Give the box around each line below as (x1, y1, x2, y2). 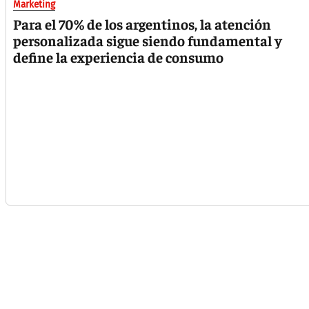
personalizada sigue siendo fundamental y (13, 31, 282, 50)
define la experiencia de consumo (13, 48, 223, 67)
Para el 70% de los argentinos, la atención (13, 14, 271, 34)
